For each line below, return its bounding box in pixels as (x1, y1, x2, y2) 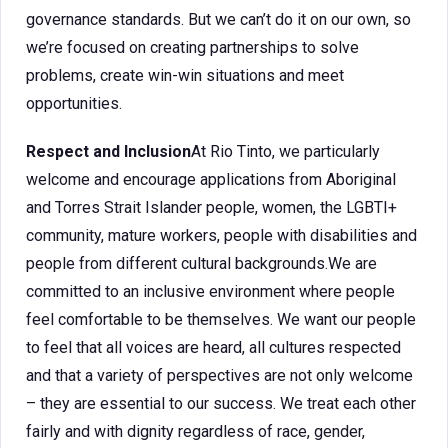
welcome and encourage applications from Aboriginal (26, 170, 396, 189)
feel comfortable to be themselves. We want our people (26, 310, 416, 329)
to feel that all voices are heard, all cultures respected (26, 338, 401, 357)
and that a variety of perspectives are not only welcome (26, 366, 413, 385)
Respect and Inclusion (26, 142, 191, 161)
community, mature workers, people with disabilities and (26, 226, 417, 245)
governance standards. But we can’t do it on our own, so (26, 10, 411, 29)
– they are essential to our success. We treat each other (26, 394, 416, 413)
